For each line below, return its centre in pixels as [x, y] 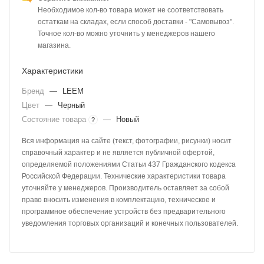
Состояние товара [55, 120]
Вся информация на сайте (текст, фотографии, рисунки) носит [127, 141]
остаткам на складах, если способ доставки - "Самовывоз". [136, 22]
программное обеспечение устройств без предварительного [124, 212]
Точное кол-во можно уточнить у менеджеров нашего [126, 34]
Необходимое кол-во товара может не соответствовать [131, 10]
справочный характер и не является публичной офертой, [118, 153]
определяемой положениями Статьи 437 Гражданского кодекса [129, 165]
